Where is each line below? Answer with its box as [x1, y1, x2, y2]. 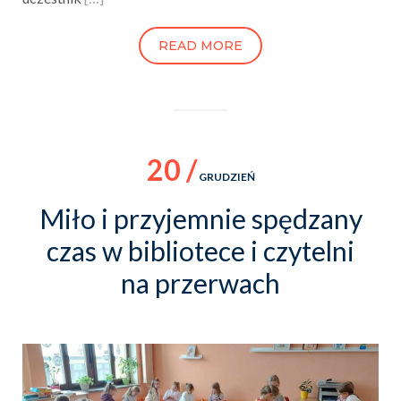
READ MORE [158, 37, 243, 54]
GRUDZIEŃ [196, 169, 255, 183]
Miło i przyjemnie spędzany [38, 201, 363, 235]
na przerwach [121, 266, 280, 299]
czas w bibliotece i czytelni [47, 234, 354, 267]
